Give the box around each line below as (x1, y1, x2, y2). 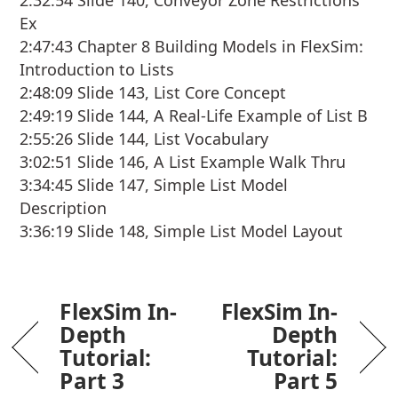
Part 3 (60, 366, 124, 396)
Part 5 (274, 366, 338, 396)
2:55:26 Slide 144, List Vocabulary (20, 128, 269, 150)
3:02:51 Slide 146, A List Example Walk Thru (20, 151, 346, 173)
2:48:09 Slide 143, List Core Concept (20, 82, 287, 104)
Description (20, 197, 107, 219)
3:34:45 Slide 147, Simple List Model (20, 174, 289, 196)
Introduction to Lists (20, 59, 175, 81)
